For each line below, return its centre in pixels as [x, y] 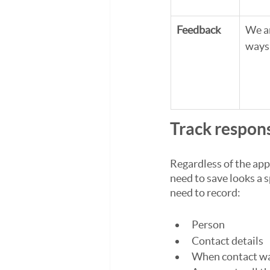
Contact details [228, 241]
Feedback [199, 30]
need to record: [205, 193]
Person [208, 224]
